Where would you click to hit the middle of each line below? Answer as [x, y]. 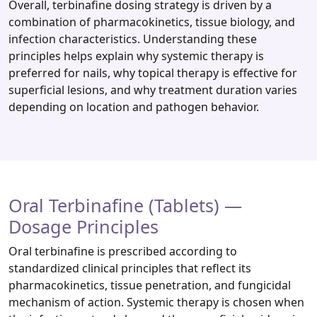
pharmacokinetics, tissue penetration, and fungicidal [150, 286]
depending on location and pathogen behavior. [134, 107]
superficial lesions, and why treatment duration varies [153, 90]
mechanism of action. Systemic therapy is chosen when [156, 302]
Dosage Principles [83, 227]
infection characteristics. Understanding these [133, 39]
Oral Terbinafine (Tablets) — [125, 206]
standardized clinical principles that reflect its [130, 269]
